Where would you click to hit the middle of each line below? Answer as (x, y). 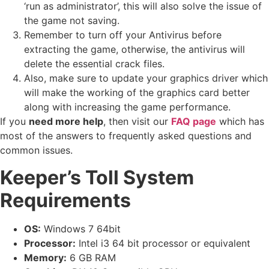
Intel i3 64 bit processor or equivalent (163, 243)
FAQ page (194, 122)
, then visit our (137, 122)
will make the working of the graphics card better (137, 93)
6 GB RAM (91, 257)
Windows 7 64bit (81, 228)
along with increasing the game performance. (127, 107)
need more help (66, 122)
